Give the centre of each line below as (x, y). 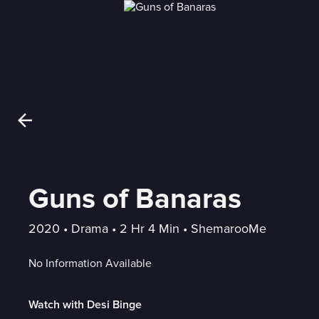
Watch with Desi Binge (85, 304)
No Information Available (90, 263)
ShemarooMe (229, 228)
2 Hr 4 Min (150, 228)
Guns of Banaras (135, 199)
